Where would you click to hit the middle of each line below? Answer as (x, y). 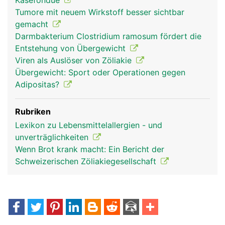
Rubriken (33, 111)
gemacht (33, 24)
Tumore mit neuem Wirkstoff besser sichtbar (100, 12)
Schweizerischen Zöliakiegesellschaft (87, 161)
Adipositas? (38, 84)
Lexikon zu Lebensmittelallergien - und (89, 125)
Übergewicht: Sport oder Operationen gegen (100, 72)
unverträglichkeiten (53, 137)
